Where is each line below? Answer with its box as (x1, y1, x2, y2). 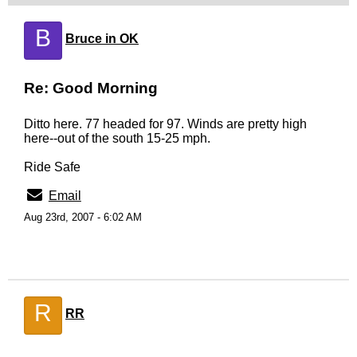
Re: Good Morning (24, 80, 158, 96)
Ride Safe (24, 160, 80, 174)
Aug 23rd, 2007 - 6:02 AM (24, 211, 142, 223)
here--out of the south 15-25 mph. (24, 131, 210, 145)
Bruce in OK (65, 32, 139, 45)
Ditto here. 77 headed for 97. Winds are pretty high (24, 117, 307, 131)
